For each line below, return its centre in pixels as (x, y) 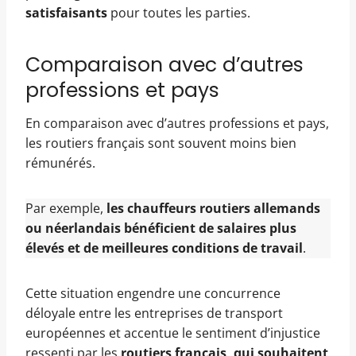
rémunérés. (60, 163)
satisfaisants (66, 12)
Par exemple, (66, 208)
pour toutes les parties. (179, 12)
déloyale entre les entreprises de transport (154, 313)
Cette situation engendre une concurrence (153, 293)
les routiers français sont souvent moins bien (161, 143)
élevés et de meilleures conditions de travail (164, 248)
